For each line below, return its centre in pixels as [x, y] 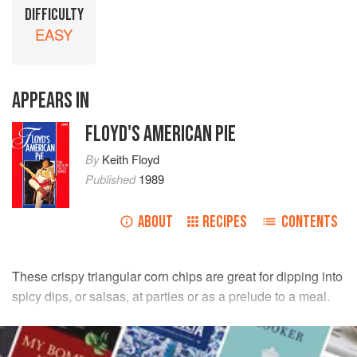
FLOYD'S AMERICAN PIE [160, 135]
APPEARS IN [51, 101]
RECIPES [225, 222]
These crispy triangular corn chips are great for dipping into [177, 277]
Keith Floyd [130, 159]
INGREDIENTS [55, 338]
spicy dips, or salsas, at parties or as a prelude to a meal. [171, 296]
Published [112, 179]
